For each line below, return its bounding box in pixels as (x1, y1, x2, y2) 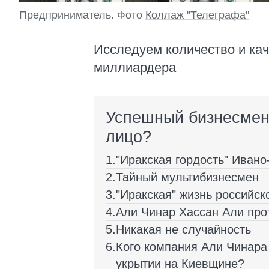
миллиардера (94, 60, 176, 76)
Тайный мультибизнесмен (116, 171, 259, 184)
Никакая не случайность (116, 223, 251, 237)
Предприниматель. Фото (19, 9, 145, 22)
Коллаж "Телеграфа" (145, 9, 249, 22)
